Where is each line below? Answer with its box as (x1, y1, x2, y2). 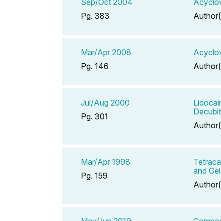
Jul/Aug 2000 (81, 97, 130, 108)
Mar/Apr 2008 (81, 47, 131, 57)
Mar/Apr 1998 (81, 156, 130, 167)
